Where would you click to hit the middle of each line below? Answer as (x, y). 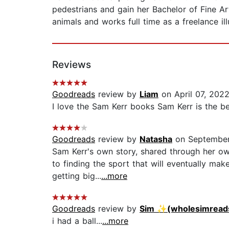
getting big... (77, 176)
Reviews (72, 65)
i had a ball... (77, 221)
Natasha (156, 139)
